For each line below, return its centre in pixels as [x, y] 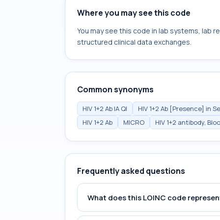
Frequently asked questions [131, 171]
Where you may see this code [134, 13]
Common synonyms [115, 89]
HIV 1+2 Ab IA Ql [105, 109]
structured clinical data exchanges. [134, 42]
